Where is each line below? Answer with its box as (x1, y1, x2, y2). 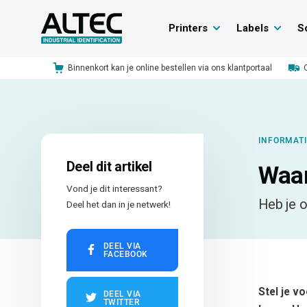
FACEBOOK (103, 249, 148, 259)
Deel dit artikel (66, 158, 152, 175)
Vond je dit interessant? (66, 182, 162, 194)
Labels (236, 22, 269, 34)
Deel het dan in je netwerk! (66, 198, 171, 210)
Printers (168, 22, 208, 34)
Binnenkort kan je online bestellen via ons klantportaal (67, 63, 272, 73)
